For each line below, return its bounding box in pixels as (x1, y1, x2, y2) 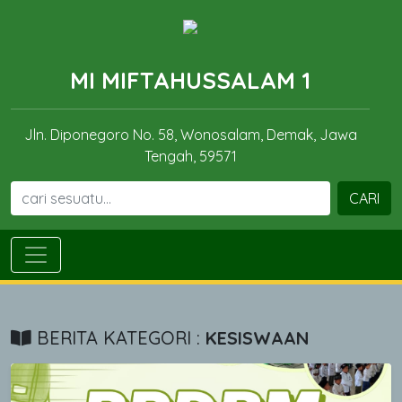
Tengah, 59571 (144, 147, 237, 165)
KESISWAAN (205, 327, 310, 349)
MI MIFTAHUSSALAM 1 (70, 66, 310, 94)
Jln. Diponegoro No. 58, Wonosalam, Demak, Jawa (23, 126, 357, 144)
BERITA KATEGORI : (31, 327, 205, 349)
